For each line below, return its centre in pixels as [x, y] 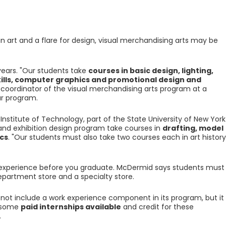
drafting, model [193, 128]
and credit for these [157, 207]
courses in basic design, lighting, [151, 71]
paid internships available [71, 207]
